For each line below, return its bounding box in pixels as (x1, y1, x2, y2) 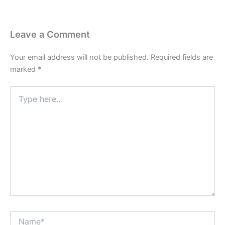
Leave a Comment (10, 29, 90, 40)
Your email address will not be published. (10, 52, 149, 62)
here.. (10, 96, 28, 105)
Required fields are (151, 52, 213, 62)
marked (10, 64, 38, 74)
